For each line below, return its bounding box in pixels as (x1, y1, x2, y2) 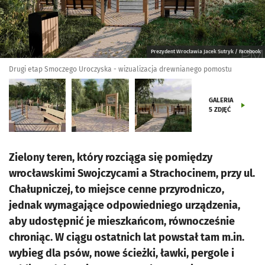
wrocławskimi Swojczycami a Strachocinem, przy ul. (9, 167, 255, 180)
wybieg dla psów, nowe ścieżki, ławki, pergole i (9, 247, 234, 260)
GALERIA (209, 96, 234, 104)
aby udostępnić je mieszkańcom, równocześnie (9, 215, 235, 228)
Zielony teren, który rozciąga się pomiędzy (9, 151, 212, 164)
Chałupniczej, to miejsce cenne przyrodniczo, (9, 183, 224, 196)
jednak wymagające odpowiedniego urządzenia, (9, 199, 240, 212)
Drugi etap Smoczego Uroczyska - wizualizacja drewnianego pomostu (9, 65, 232, 73)
